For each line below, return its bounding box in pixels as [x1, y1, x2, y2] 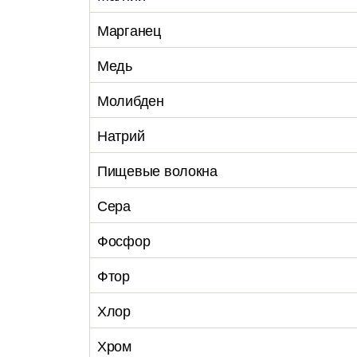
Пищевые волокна [97, 159, 218, 180]
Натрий [97, 124, 145, 145]
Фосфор [97, 229, 151, 250]
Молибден [97, 89, 164, 110]
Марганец [97, 19, 161, 40]
